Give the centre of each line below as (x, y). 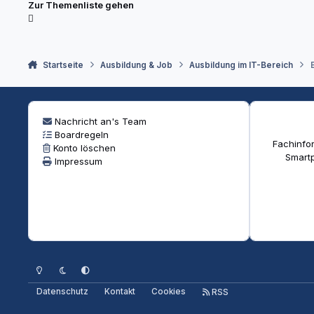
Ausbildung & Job (136, 65)
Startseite (63, 65)
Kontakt (120, 292)
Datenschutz (62, 292)
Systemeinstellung (112, 265)
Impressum (78, 162)
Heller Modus (55, 265)
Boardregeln (81, 135)
